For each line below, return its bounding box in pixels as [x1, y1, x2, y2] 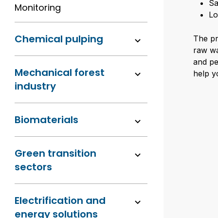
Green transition [15, 146, 96, 160]
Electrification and [15, 194, 106, 207]
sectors [15, 160, 52, 174]
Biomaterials [15, 113, 78, 127]
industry [15, 79, 56, 93]
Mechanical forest [15, 66, 105, 79]
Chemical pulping [15, 32, 103, 46]
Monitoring [15, 1, 61, 14]
